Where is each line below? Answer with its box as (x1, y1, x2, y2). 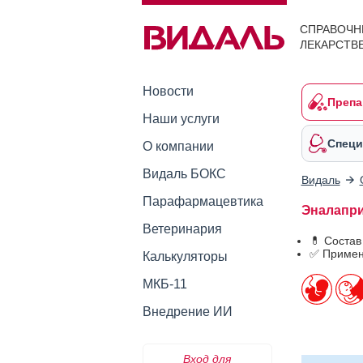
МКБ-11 (142, 277, 187, 291)
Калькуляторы (142, 250, 228, 263)
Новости (142, 84, 194, 98)
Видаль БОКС (142, 167, 226, 181)
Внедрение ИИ (142, 305, 233, 318)
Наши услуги (142, 112, 220, 126)
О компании (142, 139, 214, 153)
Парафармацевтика (142, 194, 263, 208)
